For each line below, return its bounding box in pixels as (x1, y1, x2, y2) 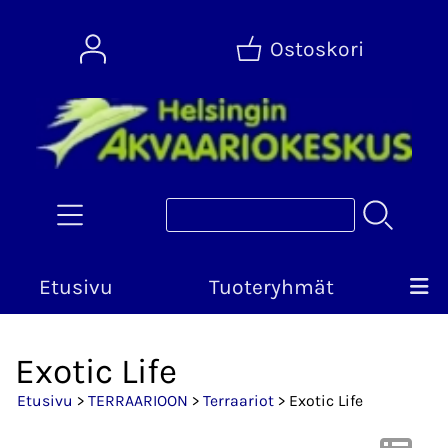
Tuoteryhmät (208, 275, 334, 300)
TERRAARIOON (88, 391, 188, 411)
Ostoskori (270, 37, 364, 61)
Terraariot (203, 391, 274, 411)
